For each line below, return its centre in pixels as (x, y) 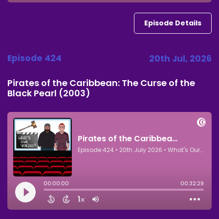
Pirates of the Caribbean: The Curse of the (101, 83)
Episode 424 (34, 58)
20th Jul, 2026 (180, 58)
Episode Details (173, 23)
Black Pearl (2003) (49, 93)
